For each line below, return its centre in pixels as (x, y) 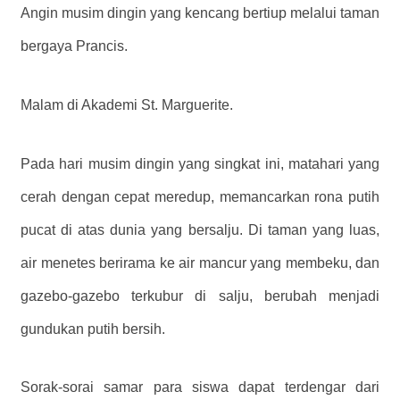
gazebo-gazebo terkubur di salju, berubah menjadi (200, 296)
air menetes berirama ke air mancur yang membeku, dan (200, 262)
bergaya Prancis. (74, 46)
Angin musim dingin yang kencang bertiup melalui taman (200, 12)
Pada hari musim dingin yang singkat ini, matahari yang (200, 163)
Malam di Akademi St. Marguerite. (127, 104)
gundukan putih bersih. (93, 329)
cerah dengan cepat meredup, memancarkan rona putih (200, 196)
